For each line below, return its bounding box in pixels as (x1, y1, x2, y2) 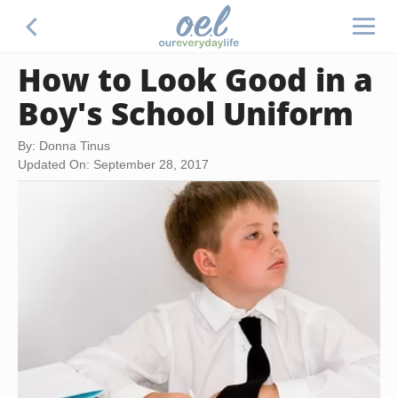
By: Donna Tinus (18, 139, 110, 153)
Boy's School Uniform (18, 92, 354, 134)
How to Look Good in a (18, 58, 373, 100)
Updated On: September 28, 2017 (18, 157, 209, 171)
